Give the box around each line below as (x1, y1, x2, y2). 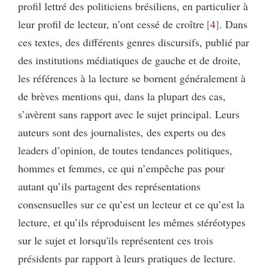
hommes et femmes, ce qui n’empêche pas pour (18, 160, 225, 175)
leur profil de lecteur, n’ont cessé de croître (18, 16, 204, 31)
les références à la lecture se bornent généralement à (18, 70, 246, 85)
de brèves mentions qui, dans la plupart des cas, (18, 88, 226, 103)
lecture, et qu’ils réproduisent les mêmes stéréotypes (18, 214, 246, 229)
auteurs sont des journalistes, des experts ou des (18, 124, 226, 139)
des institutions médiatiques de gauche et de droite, (18, 52, 241, 67)
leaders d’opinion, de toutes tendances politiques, (18, 142, 232, 157)
